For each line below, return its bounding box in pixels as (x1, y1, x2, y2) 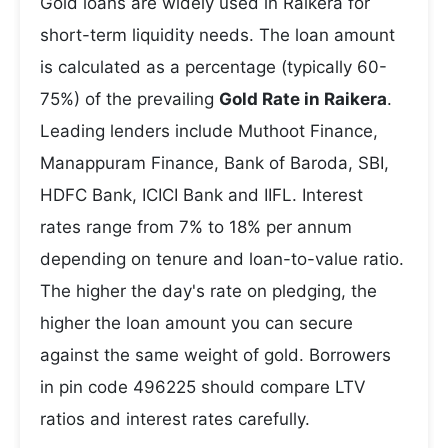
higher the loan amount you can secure (40, 313, 353, 333)
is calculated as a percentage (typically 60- (40, 57, 387, 77)
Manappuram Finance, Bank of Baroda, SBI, (40, 153, 389, 173)
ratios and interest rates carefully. (40, 409, 310, 429)
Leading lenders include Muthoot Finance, (40, 121, 378, 141)
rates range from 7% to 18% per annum (40, 217, 352, 237)
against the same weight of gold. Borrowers (40, 345, 391, 365)
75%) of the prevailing (40, 89, 219, 109)
